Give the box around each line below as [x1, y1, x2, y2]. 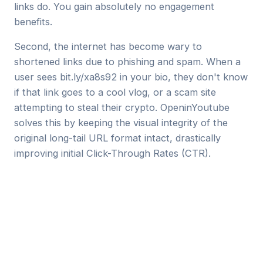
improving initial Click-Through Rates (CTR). [14, 147, 211, 159]
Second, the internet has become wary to [14, 41, 202, 52]
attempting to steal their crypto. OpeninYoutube [14, 102, 230, 113]
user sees [14, 71, 60, 83]
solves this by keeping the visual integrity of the [14, 117, 228, 129]
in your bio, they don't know [117, 71, 248, 83]
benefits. [14, 16, 52, 28]
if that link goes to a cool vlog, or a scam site [14, 86, 216, 98]
